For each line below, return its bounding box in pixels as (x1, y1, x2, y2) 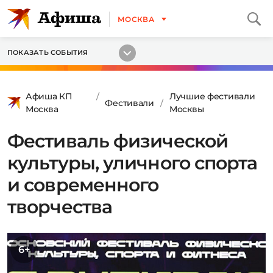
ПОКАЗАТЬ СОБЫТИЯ (7, 48, 88, 57)
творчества (7, 196, 113, 218)
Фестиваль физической (7, 130, 229, 152)
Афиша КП (26, 91, 73, 102)
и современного (7, 174, 159, 196)
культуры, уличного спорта (7, 152, 258, 174)
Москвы (169, 104, 204, 115)
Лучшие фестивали (169, 91, 255, 102)
